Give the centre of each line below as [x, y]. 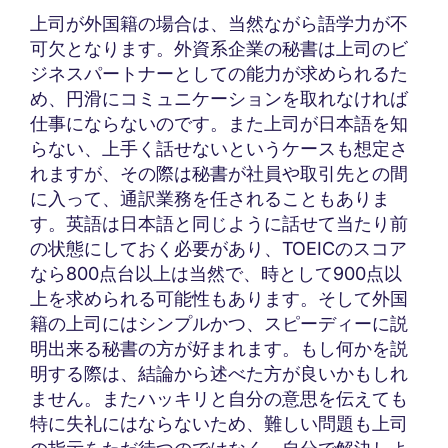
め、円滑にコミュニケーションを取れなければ [219, 98]
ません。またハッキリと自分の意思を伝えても [219, 398]
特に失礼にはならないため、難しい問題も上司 [219, 423]
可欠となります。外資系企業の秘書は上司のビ [219, 48]
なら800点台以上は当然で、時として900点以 [216, 273]
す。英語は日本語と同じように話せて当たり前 [219, 223]
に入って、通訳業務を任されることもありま [210, 198]
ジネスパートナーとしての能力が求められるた [219, 73]
